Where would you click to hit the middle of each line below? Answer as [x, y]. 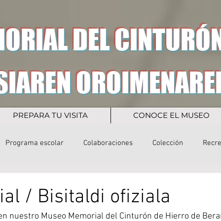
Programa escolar [35, 143]
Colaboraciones [108, 143]
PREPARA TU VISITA [50, 115]
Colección [168, 143]
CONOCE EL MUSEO [171, 115]
